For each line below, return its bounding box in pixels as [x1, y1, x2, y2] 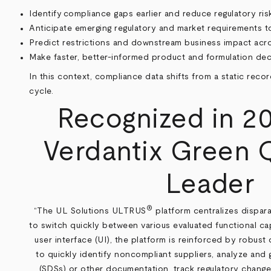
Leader [166, 171, 255, 198]
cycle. [29, 87, 54, 96]
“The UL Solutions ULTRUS [33, 207, 146, 216]
